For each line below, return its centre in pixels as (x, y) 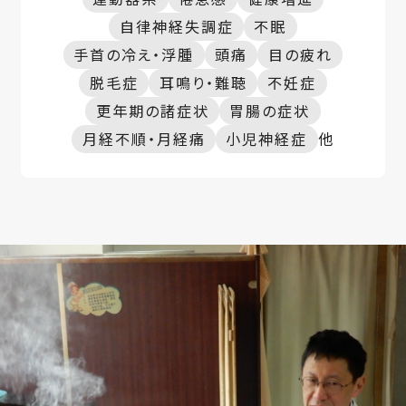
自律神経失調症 (176, 27)
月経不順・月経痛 (144, 139)
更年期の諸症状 (152, 111)
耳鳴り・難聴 (203, 83)
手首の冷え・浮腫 (134, 55)
